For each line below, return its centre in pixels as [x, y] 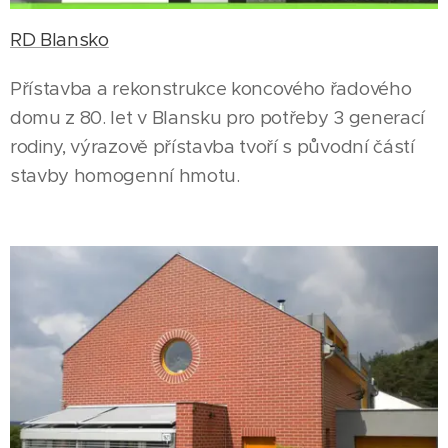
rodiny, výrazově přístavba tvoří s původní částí [212, 146]
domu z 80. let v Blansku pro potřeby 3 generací [217, 117]
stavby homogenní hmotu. [125, 175]
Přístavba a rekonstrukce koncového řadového [211, 88]
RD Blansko [59, 39]
